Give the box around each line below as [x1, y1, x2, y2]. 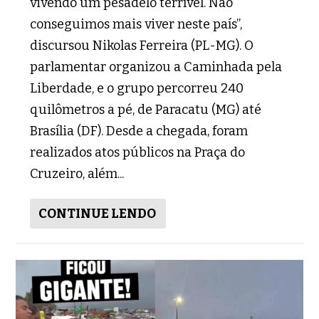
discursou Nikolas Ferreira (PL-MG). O [30, 38, 254, 54]
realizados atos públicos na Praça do [30, 145, 246, 161]
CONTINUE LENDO [38, 206, 157, 222]
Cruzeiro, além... [30, 166, 125, 182]
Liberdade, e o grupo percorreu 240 [30, 80, 244, 97]
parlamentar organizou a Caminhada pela [30, 59, 283, 75]
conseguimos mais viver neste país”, [30, 16, 243, 33]
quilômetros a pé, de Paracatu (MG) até [30, 102, 262, 118]
